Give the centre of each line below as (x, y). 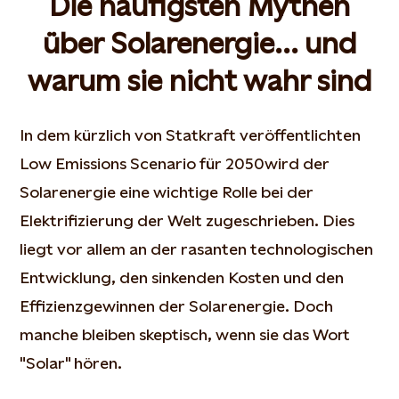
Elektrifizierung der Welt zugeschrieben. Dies (187, 220)
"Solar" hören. (71, 363)
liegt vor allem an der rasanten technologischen (197, 249)
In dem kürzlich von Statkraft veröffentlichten (191, 135)
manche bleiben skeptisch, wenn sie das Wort (185, 334)
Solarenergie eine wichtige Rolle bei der (167, 192)
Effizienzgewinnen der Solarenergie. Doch (177, 306)
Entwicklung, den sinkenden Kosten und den (182, 277)
